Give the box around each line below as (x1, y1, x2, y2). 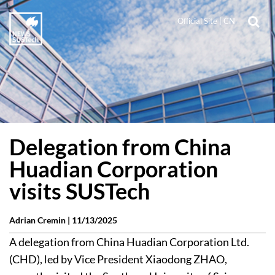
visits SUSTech (9, 177, 150, 204)
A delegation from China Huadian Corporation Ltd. (9, 235, 249, 249)
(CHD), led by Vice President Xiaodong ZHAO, (9, 252, 227, 266)
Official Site (177, 16, 217, 26)
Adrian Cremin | (9, 215, 72, 225)
